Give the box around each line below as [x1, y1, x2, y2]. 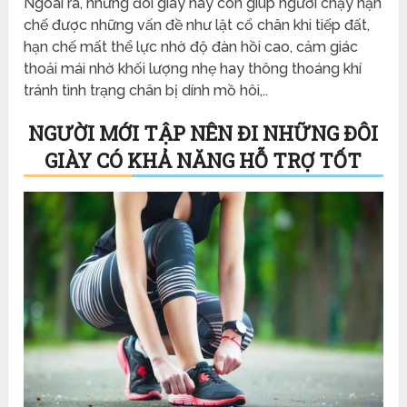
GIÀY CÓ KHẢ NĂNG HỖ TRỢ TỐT [45, 146, 362, 174]
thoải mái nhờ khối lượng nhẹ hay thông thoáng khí [24, 59, 362, 77]
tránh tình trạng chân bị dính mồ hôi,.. [24, 81, 269, 99]
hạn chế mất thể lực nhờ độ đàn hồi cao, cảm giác [24, 37, 359, 55]
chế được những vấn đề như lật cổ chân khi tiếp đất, [24, 15, 371, 34]
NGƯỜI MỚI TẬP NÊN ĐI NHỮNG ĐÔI [28, 119, 379, 146]
